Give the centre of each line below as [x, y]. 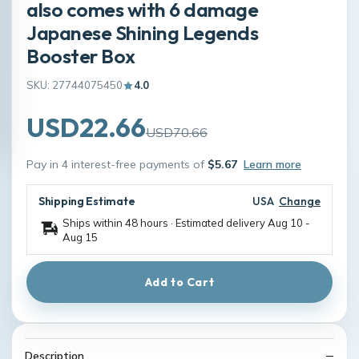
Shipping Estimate [87, 201]
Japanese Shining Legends [143, 32]
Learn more [272, 164]
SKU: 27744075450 [75, 85]
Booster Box [81, 56]
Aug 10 [285, 223]
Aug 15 [80, 237]
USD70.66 [177, 132]
